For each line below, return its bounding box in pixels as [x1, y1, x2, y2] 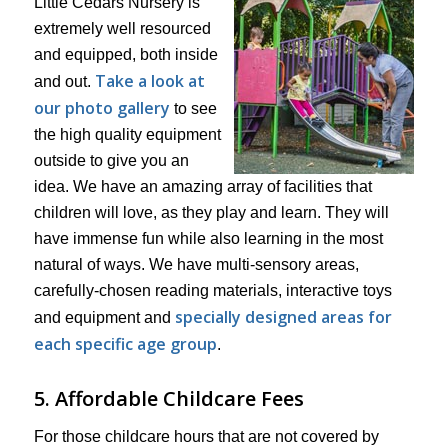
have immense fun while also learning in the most [33, 229, 383, 247]
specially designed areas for [174, 305, 392, 328]
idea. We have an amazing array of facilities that [33, 177, 372, 195]
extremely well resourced [33, 19, 211, 37]
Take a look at [94, 69, 205, 92]
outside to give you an [33, 151, 189, 169]
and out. [33, 72, 95, 90]
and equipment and [33, 308, 175, 326]
